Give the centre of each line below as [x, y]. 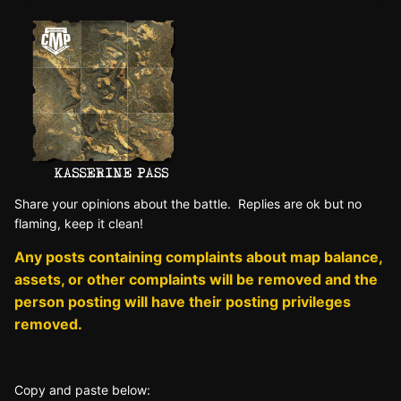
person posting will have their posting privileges [183, 301]
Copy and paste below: [82, 389]
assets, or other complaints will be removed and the [196, 279]
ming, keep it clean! [86, 223]
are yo [48, 203]
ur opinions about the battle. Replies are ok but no [214, 203]
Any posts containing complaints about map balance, [198, 256]
